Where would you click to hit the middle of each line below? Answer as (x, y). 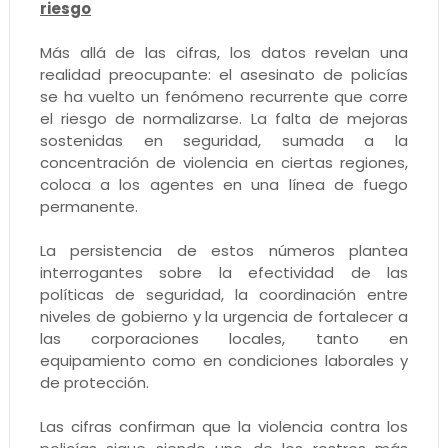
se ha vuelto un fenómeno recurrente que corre (224, 96)
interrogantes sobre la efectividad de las (224, 272)
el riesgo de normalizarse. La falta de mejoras (224, 118)
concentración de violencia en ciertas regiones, (224, 162)
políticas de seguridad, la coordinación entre (224, 294)
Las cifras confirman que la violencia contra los (224, 426)
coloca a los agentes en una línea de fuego (224, 184)
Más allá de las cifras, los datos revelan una (224, 52)
